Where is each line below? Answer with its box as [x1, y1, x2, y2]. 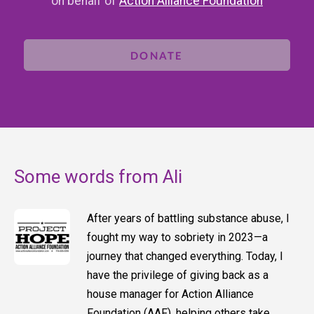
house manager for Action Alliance [87, 287, 254, 301]
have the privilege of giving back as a [87, 268, 268, 282]
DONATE [130, 48, 184, 62]
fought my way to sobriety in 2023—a [87, 231, 268, 245]
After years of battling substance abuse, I [87, 212, 289, 226]
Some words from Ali [14, 166, 182, 188]
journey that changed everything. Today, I [87, 250, 283, 264]
